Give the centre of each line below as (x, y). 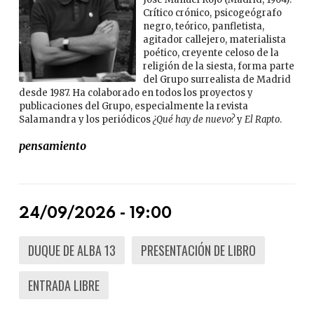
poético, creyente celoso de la (211, 53)
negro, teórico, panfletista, (204, 27)
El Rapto (262, 120)
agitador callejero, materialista (215, 40)
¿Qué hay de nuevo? (193, 120)
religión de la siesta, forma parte (219, 67)
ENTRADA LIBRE (63, 286)
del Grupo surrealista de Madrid (217, 80)
